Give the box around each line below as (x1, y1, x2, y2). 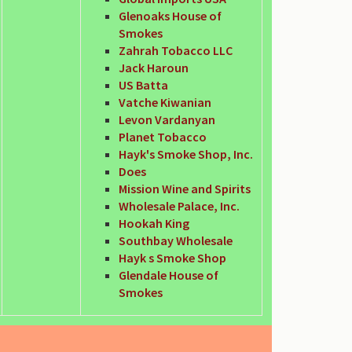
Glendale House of (119, 266, 218, 283)
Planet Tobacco (119, 128, 207, 145)
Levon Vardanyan (119, 111, 215, 127)
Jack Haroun (119, 59, 189, 75)
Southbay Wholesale (119, 232, 233, 248)
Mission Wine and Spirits (119, 180, 251, 196)
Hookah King (119, 214, 189, 231)
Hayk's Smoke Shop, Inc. (119, 145, 253, 162)
